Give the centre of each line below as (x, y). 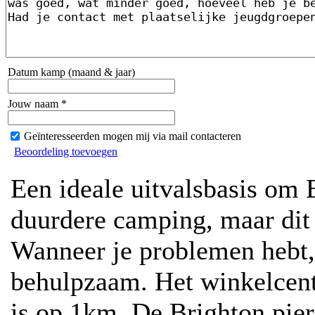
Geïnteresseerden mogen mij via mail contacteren (133, 136)
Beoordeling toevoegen (66, 152)
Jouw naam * (37, 104)
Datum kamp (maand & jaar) (71, 72)
